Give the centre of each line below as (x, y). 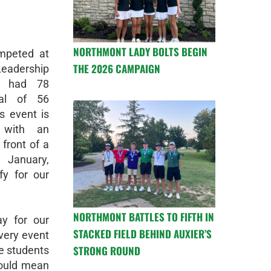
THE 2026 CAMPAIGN (117, 69)
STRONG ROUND (107, 250)
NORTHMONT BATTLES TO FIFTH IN (144, 217)
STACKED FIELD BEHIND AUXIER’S (142, 233)
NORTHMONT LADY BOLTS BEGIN (140, 52)
